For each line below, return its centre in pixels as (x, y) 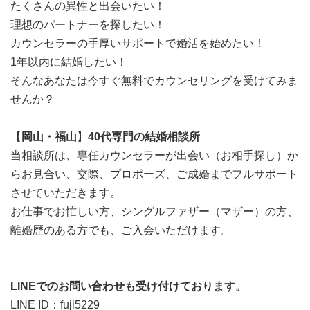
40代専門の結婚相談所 (144, 137)
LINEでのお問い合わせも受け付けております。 (128, 286)
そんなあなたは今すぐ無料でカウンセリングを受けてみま (154, 81)
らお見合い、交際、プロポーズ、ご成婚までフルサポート (154, 174)
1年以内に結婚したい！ (69, 62)
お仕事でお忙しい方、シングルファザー (110, 211)
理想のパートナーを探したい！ (88, 25)
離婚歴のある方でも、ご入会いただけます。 (121, 230)
